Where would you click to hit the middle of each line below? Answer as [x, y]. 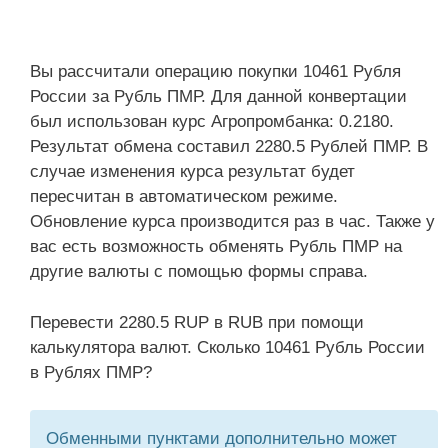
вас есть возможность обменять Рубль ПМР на [216, 246]
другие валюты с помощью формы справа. [199, 271]
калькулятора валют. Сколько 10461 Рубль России [227, 347]
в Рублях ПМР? [91, 372]
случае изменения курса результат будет [192, 171]
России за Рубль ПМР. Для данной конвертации [218, 96]
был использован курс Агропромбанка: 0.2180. [212, 121]
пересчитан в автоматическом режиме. [184, 196]
